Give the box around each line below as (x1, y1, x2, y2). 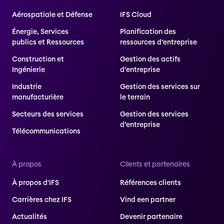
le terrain (120, 93, 150, 101)
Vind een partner (120, 196, 175, 203)
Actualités (12, 213, 47, 220)
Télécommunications (12, 127, 80, 135)
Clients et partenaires (120, 160, 190, 168)
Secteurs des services (12, 110, 83, 118)
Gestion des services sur (120, 83, 200, 90)
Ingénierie (12, 66, 45, 73)
